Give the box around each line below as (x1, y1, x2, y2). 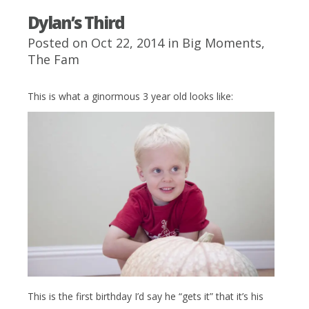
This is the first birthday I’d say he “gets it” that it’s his (28, 289, 263, 303)
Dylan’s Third (28, 11, 124, 34)
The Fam (28, 51, 79, 68)
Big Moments (182, 34, 261, 51)
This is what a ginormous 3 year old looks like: (28, 90, 233, 103)
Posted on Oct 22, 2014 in (28, 34, 182, 51)
